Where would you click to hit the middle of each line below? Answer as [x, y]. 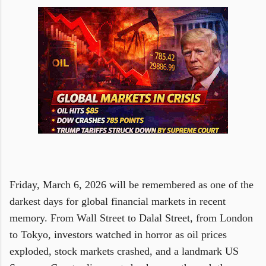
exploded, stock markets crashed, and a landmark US [124, 251]
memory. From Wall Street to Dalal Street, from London [131, 218]
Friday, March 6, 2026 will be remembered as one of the [132, 185]
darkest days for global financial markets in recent [118, 201]
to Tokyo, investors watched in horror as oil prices [118, 235]
